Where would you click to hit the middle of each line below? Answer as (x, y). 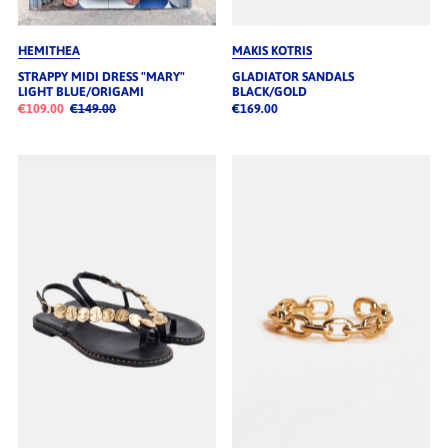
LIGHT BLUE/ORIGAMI (80, 91)
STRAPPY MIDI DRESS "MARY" (101, 76)
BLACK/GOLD (269, 91)
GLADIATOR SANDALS (292, 76)
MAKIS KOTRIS (271, 50)
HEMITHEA (48, 50)
